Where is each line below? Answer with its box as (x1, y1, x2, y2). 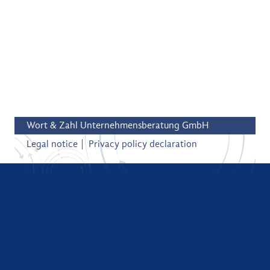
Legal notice (27, 139, 78, 149)
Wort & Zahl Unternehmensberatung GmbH (27, 120, 209, 131)
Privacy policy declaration (89, 139, 197, 149)
